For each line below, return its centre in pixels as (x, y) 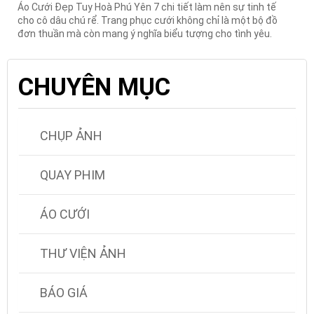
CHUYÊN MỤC (94, 87)
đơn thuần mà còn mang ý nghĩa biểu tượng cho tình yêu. (145, 33)
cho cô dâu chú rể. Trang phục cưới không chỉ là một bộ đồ (148, 20)
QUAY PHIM (73, 175)
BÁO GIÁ (64, 292)
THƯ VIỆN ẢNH (83, 253)
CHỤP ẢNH (71, 135)
